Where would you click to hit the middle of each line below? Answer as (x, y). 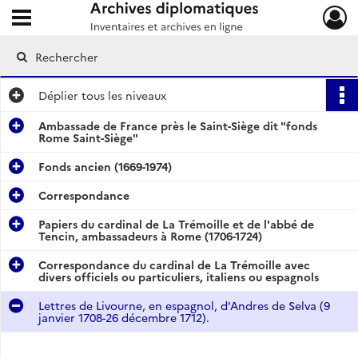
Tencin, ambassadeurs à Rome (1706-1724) (150, 236)
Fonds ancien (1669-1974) (105, 166)
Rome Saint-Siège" (88, 137)
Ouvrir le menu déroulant (80, 14)
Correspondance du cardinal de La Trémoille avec (174, 265)
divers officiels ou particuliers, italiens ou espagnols (179, 276)
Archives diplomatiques (113, 22)
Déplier (58, 95)
